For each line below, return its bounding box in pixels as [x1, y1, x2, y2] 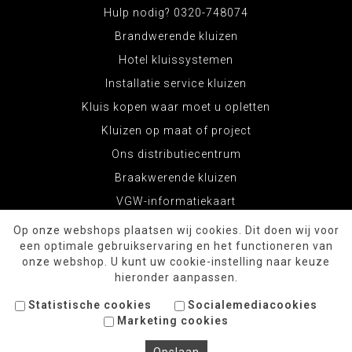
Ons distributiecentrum [111, 148, 241, 160]
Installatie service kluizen [105, 77, 247, 90]
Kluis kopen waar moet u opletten [82, 101, 270, 113]
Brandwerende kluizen [114, 30, 238, 42]
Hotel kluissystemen [119, 53, 233, 66]
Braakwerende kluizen [115, 171, 237, 184]
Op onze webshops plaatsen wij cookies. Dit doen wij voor [13, 224, 339, 236]
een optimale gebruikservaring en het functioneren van [19, 240, 333, 252]
